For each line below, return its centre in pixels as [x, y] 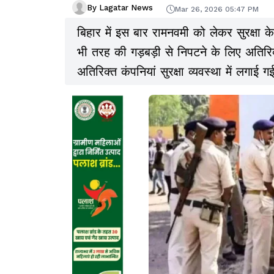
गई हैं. [90, 91]
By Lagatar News [120, 7]
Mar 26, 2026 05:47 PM [217, 9]
